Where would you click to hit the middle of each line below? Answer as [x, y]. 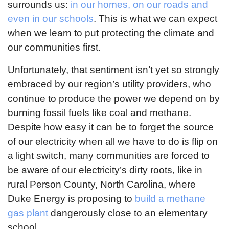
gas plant [28, 213]
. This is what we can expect [155, 18]
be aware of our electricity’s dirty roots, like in [105, 170]
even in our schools [51, 18]
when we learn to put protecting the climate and [111, 33]
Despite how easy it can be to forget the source [111, 127]
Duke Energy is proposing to [70, 198]
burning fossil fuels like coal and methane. [99, 112]
